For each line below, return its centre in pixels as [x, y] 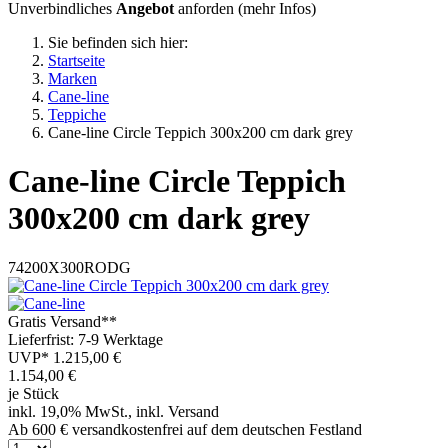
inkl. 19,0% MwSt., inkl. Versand [113, 411]
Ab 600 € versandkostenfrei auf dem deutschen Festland [185, 429]
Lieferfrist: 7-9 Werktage [85, 339]
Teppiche [77, 114]
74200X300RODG [69, 267]
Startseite [76, 60]
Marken [72, 78]
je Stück [33, 393]
